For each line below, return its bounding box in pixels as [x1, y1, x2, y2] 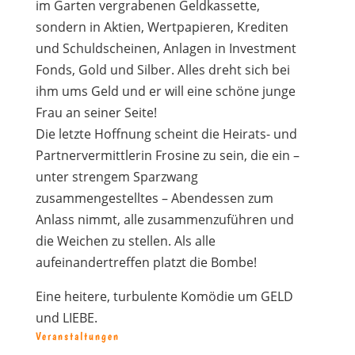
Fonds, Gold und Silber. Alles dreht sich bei [35, 61, 290, 78]
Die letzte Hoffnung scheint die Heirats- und [35, 125, 297, 143]
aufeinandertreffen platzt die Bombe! [35, 254, 257, 271]
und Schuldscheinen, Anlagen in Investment [35, 40, 296, 57]
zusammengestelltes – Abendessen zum [35, 189, 273, 207]
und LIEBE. [35, 309, 97, 326]
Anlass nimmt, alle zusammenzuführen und [35, 211, 294, 228]
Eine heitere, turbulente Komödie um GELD [35, 288, 293, 305]
